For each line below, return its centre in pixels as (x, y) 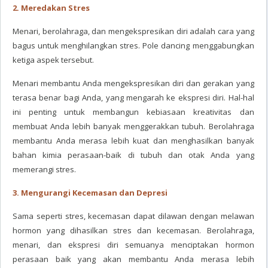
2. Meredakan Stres (51, 8)
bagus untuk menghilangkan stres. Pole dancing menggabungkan (133, 45)
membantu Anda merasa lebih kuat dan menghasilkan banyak (133, 141)
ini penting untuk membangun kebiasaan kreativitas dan (133, 112)
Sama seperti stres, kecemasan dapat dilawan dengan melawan (133, 216)
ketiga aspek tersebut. (53, 60)
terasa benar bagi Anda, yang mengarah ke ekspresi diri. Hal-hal (133, 98)
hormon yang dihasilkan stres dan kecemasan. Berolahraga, (133, 230)
